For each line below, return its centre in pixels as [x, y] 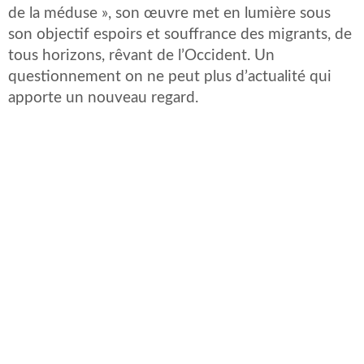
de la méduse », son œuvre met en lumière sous [169, 13]
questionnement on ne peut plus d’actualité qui [170, 76]
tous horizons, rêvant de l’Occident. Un [141, 55]
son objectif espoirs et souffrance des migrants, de [180, 34]
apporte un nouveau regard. [103, 97]
